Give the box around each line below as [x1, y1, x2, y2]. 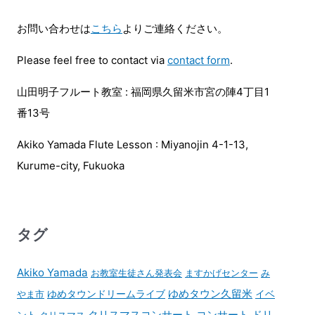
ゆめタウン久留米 [168, 287, 252, 300]
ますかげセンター [185, 266, 258, 278]
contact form [167, 53, 230, 67]
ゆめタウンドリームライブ [47, 287, 165, 300]
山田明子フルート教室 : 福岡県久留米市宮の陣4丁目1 [17, 84, 269, 98]
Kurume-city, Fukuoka [17, 158, 124, 172]
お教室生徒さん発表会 [91, 266, 182, 278]
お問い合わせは [17, 21, 91, 35]
